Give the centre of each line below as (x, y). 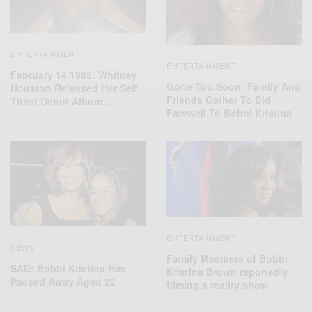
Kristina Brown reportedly (227, 272)
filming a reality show (217, 285)
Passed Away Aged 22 (63, 282)
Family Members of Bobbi (227, 259)
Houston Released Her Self (74, 88)
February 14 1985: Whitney (74, 75)
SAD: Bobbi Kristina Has (68, 268)
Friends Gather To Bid (219, 100)
